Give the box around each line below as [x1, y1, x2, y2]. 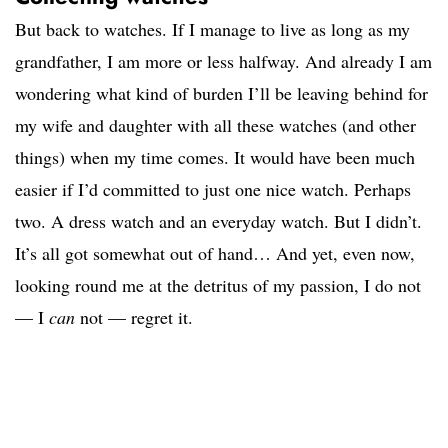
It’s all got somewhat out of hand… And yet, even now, [15, 241, 415, 266]
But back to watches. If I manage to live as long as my [15, 17, 410, 42]
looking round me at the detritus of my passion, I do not [15, 273, 421, 298]
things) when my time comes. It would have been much [15, 145, 415, 170]
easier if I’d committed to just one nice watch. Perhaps [15, 177, 411, 202]
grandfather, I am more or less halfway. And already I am [15, 49, 432, 74]
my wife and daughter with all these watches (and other [15, 113, 416, 138]
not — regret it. [75, 305, 193, 330]
